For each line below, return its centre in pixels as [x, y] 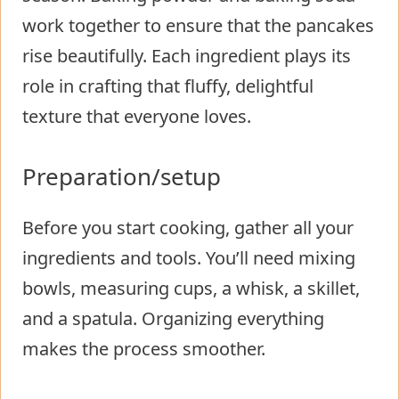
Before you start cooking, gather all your [188, 227]
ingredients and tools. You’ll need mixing [189, 257]
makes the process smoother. [144, 348]
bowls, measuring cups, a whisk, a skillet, [191, 288]
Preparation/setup [122, 176]
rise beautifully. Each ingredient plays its [187, 55]
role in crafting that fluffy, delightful [168, 85]
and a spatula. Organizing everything [173, 318]
